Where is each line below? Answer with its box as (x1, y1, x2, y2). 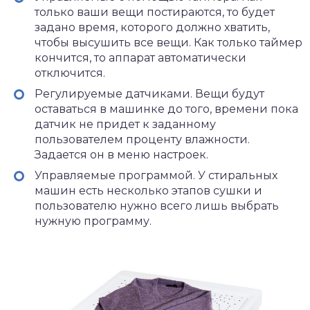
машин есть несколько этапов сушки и (35, 183, 262, 197)
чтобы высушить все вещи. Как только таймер (35, 35, 302, 49)
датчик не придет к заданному (35, 117, 216, 131)
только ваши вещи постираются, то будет (35, 5, 275, 19)
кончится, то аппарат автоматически (35, 51, 246, 64)
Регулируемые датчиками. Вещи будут (35, 86, 264, 100)
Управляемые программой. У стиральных (35, 168, 277, 182)
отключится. (35, 66, 105, 80)
